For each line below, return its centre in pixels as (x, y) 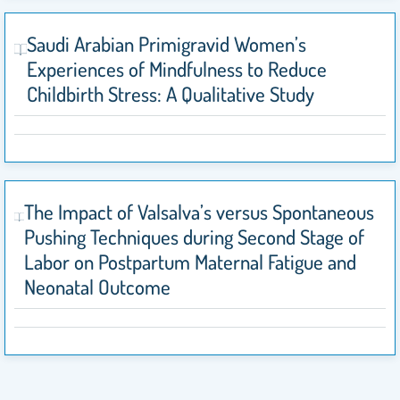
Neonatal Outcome (97, 287)
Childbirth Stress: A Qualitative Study (171, 94)
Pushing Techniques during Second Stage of (194, 237)
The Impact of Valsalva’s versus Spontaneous (199, 212)
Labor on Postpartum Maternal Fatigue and (190, 262)
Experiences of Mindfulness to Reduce (177, 69)
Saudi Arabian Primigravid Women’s (167, 44)
